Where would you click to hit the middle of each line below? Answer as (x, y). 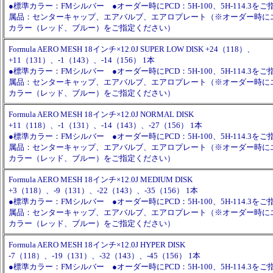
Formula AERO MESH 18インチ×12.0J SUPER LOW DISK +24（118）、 (132, 49)
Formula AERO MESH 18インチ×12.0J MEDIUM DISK (101, 179)
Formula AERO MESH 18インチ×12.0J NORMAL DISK (101, 114)
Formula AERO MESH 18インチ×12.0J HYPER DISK (97, 245)
